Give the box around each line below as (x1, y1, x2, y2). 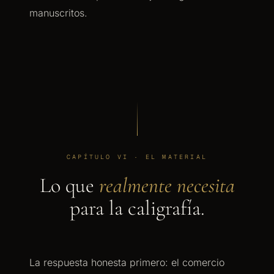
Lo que (39, 173, 99, 198)
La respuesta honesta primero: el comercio (29, 256, 224, 268)
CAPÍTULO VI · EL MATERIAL (67, 153, 207, 161)
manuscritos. (29, 7, 87, 19)
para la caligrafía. (69, 196, 205, 221)
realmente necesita (98, 173, 235, 198)
